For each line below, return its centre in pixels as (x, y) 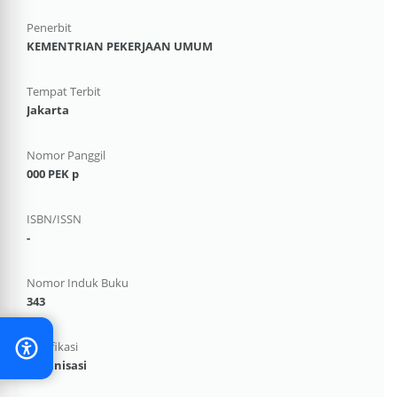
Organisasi (57, 365)
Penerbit (49, 27)
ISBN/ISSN (54, 219)
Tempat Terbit (64, 91)
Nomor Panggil (66, 155)
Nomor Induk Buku (78, 283)
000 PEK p (53, 174)
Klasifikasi (52, 346)
